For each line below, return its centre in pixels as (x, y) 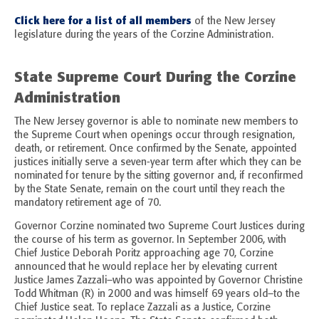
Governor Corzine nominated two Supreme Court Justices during (159, 226)
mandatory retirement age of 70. (88, 203)
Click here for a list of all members (103, 21)
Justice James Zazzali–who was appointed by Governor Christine (158, 281)
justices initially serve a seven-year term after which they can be (158, 162)
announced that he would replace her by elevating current (146, 267)
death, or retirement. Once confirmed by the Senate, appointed (155, 149)
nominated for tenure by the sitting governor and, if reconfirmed (158, 176)
